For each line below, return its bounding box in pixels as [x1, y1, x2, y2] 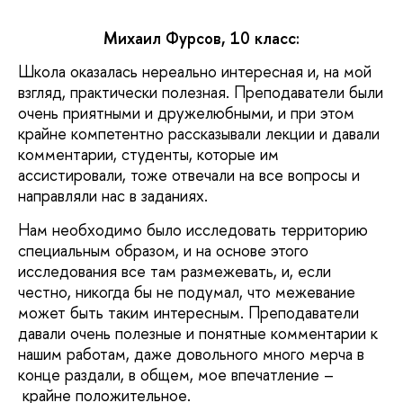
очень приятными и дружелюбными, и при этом [18, 102, 354, 125]
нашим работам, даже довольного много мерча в [18, 342, 364, 365]
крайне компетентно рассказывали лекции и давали [18, 122, 380, 146]
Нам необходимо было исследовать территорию [18, 218, 368, 241]
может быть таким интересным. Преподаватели [18, 300, 359, 324]
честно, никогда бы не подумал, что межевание [18, 280, 355, 303]
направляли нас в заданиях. [18, 184, 208, 208]
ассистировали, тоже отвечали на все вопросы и [18, 164, 360, 187]
